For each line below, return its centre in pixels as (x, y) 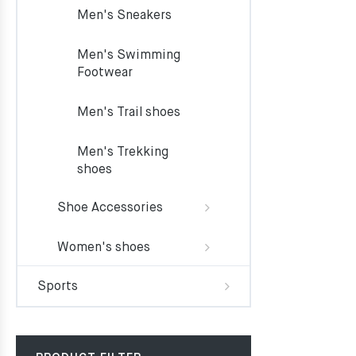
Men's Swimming (129, 56)
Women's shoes (104, 248)
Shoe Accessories (110, 208)
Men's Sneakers (124, 16)
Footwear (105, 73)
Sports (58, 287)
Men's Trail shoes (129, 113)
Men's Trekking (123, 153)
